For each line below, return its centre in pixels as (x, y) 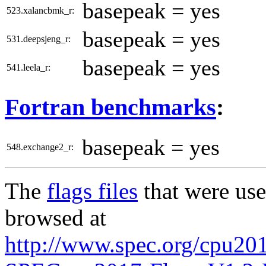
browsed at (56, 218)
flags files (92, 191)
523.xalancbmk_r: (40, 10)
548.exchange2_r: (40, 147)
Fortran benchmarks (110, 107)
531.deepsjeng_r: (39, 39)
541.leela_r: (28, 67)
